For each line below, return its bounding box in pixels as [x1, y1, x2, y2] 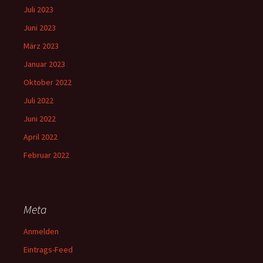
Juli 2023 [23, 4, 53, 15]
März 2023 [23, 41, 59, 51]
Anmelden [23, 226, 59, 237]
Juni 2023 [23, 22, 56, 33]
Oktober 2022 [23, 77, 72, 87]
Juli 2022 [23, 95, 53, 106]
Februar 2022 [23, 150, 69, 160]
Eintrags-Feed [23, 244, 73, 255]
